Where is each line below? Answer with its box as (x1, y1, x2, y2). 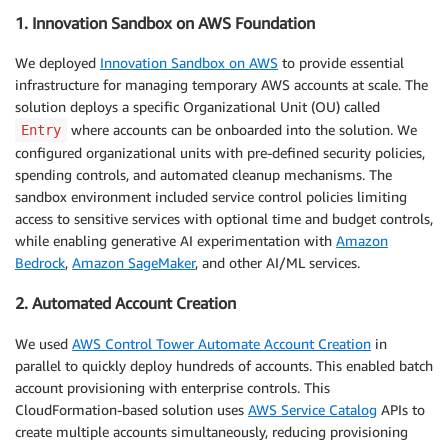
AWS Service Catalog (248, 400, 377, 418)
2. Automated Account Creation (15, 293, 236, 314)
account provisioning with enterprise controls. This (15, 378, 330, 396)
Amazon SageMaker (72, 253, 195, 271)
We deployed (15, 53, 100, 71)
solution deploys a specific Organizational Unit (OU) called (15, 97, 380, 115)
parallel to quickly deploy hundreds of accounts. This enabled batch (15, 356, 433, 374)
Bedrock (15, 253, 65, 271)
